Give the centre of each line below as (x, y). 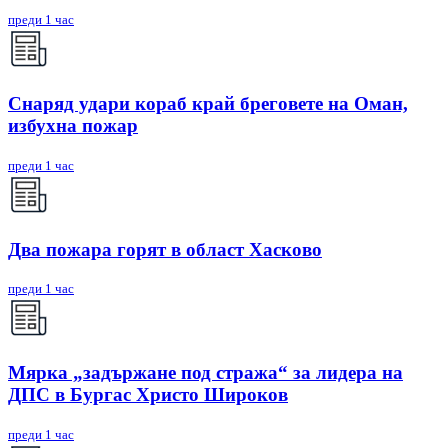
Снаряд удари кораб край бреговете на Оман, (208, 104)
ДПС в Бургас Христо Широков (148, 395)
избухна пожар (73, 126)
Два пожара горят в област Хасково (165, 249)
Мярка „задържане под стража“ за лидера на (205, 373)
